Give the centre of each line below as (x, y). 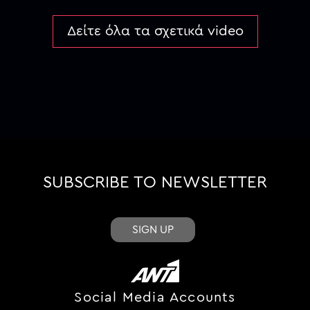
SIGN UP (153, 229)
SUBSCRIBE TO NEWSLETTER (155, 182)
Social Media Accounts (155, 297)
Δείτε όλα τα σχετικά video (155, 31)
